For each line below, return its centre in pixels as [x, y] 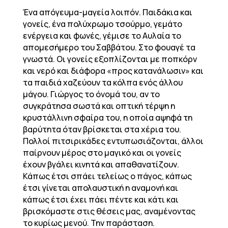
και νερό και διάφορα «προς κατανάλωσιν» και [113, 71]
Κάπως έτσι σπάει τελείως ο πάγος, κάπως [107, 176]
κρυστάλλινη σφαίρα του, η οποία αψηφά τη [107, 118]
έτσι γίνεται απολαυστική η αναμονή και [100, 188]
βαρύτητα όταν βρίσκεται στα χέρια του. [102, 129]
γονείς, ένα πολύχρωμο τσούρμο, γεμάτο [102, 24]
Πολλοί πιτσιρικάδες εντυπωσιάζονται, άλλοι [113, 141]
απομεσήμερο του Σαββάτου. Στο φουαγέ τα [109, 47]
